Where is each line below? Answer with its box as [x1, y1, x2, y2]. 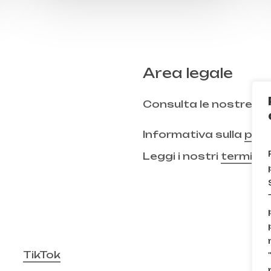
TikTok [23, 248, 61, 261]
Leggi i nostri [142, 150, 221, 163]
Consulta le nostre [142, 98, 255, 111]
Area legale [142, 65, 233, 82]
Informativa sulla [142, 128, 244, 141]
